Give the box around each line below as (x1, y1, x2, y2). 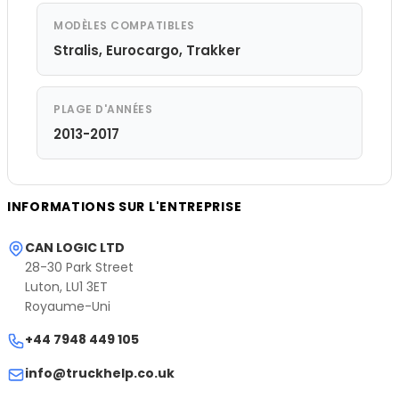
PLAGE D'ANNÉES (53, 101, 152, 117)
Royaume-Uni (25, 297, 110, 315)
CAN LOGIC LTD (25, 238, 125, 256)
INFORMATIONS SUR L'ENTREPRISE (7, 197, 242, 216)
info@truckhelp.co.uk (25, 363, 175, 382)
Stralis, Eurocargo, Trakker (53, 40, 240, 60)
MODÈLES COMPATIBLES (53, 17, 195, 33)
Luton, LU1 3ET (25, 277, 108, 296)
